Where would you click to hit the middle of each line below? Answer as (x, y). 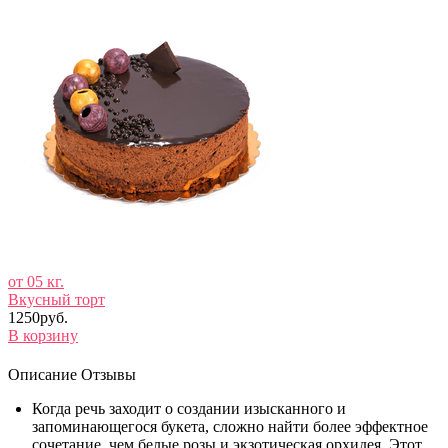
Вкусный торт (56, 299)
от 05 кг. (36, 281)
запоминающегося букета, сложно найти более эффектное (230, 426)
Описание (42, 374)
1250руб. (38, 317)
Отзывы (108, 374)
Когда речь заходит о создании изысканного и (189, 408)
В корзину (43, 335)
